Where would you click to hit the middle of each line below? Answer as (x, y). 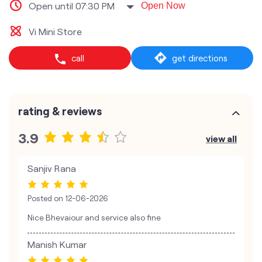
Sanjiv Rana (52, 168)
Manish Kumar (57, 244)
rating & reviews (60, 111)
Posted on (45, 199)
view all (221, 138)
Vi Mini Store (55, 31)
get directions (200, 58)
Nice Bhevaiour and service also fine (94, 218)
